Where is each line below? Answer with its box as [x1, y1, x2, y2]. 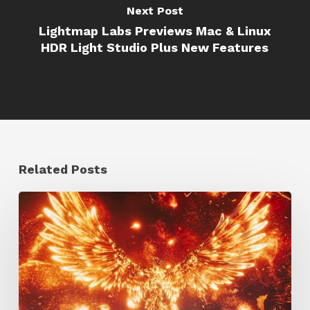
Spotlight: [17, 217, 80, 234]
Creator [17, 194, 67, 211]
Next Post [126, 3, 183, 17]
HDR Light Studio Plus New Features [41, 39, 269, 55]
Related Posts [18, 162, 107, 177]
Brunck [17, 262, 60, 280]
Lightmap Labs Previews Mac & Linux [38, 23, 271, 38]
